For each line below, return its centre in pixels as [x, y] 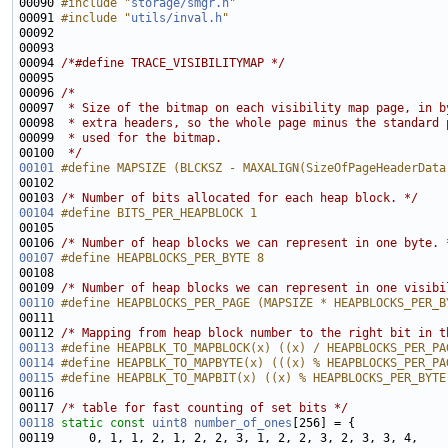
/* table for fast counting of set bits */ [204, 408]
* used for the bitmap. [141, 138]
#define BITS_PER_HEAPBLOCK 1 [159, 213]
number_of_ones [243, 423]
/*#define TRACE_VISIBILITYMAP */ [173, 63]
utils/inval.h [176, 18]
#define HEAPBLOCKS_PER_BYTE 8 [162, 258]
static [82, 423]
